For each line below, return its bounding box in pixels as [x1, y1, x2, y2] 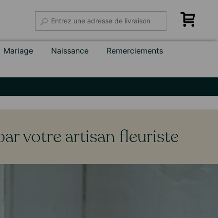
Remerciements [107, 45, 163, 55]
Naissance [51, 45, 89, 55]
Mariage [3, 45, 34, 55]
